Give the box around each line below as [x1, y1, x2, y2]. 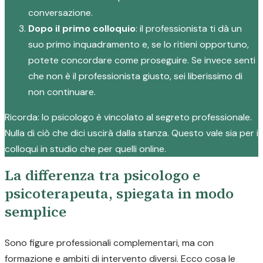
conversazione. [28, 6, 93, 19]
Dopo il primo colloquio [28, 22, 136, 35]
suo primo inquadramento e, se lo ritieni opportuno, [28, 38, 249, 50]
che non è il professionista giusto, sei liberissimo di [28, 70, 242, 82]
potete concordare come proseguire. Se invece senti [28, 54, 255, 66]
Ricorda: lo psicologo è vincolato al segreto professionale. [5, 111, 252, 123]
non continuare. [28, 86, 96, 98]
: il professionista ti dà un [136, 22, 242, 35]
